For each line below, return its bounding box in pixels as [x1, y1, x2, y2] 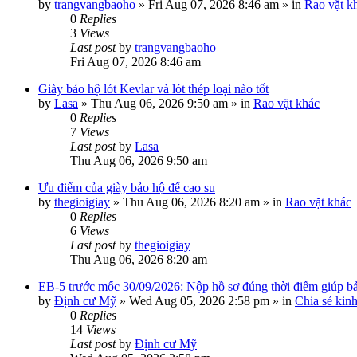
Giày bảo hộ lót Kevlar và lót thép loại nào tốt [38, 82, 269, 96]
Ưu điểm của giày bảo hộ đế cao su [38, 181, 215, 194]
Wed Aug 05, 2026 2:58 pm [129, 294, 269, 308]
